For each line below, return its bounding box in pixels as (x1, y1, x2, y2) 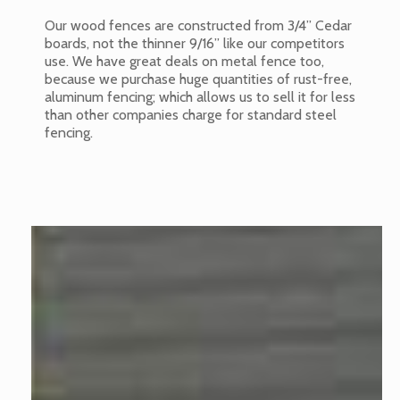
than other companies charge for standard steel (45, 105, 337, 123)
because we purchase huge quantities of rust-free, (45, 70, 352, 87)
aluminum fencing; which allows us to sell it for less (45, 87, 355, 105)
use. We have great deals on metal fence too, (45, 52, 324, 70)
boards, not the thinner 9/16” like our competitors (45, 34, 345, 52)
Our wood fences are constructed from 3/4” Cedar (45, 16, 352, 34)
